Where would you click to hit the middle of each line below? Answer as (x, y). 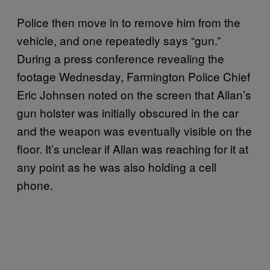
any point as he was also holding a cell (117, 166)
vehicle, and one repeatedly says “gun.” (119, 40)
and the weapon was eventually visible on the (134, 130)
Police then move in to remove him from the (129, 22)
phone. (36, 184)
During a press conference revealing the (121, 58)
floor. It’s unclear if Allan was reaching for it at (133, 148)
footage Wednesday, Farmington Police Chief (133, 76)
